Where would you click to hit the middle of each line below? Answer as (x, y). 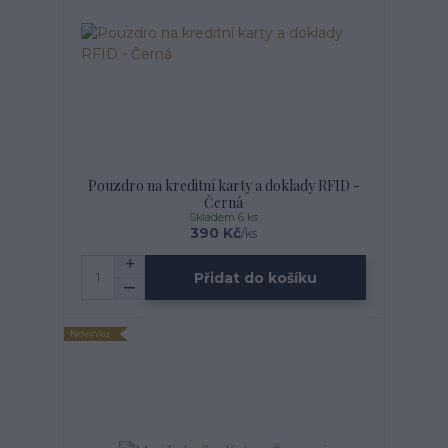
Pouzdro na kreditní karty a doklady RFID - (223, 186)
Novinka (90, 334)
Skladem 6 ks (224, 218)
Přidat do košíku (256, 277)
